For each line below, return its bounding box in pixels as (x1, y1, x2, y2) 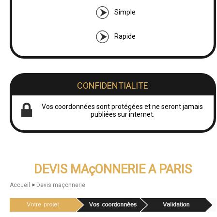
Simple (114, 8, 136, 16)
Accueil (10, 181, 31, 188)
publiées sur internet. (90, 110, 155, 118)
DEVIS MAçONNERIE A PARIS (33, 161, 192, 176)
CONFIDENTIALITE (77, 80, 149, 91)
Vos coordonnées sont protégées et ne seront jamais (42, 102, 203, 110)
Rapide (114, 32, 136, 40)
